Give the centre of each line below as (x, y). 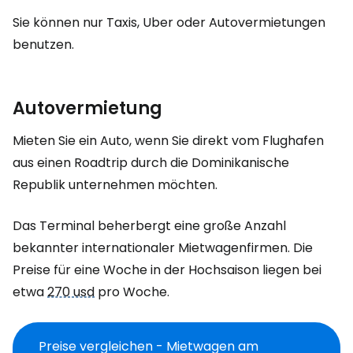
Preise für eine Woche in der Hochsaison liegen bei (167, 270)
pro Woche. (132, 292)
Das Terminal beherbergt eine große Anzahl (149, 226)
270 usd (71, 292)
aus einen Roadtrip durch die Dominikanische (151, 163)
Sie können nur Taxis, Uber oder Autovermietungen (169, 22)
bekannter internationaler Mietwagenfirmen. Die (163, 248)
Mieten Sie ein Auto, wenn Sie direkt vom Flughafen (168, 141)
